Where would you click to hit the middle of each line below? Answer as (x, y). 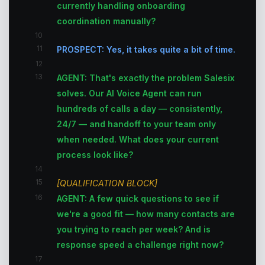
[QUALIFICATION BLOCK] (107, 183)
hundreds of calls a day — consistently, (140, 109)
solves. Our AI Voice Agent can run (129, 93)
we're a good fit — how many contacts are (146, 214)
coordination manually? (106, 21)
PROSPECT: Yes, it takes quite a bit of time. (146, 49)
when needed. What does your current (138, 139)
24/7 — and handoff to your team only (136, 124)
